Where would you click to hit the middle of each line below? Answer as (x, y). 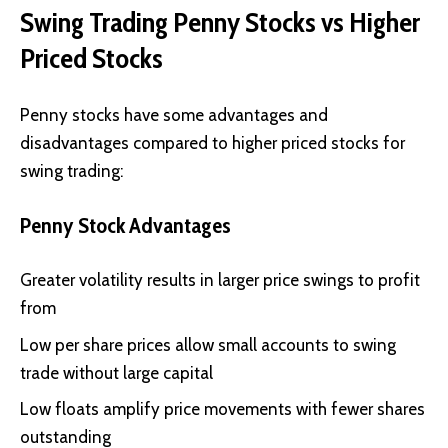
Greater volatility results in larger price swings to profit (220, 280)
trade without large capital (116, 372)
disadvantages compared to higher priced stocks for (212, 143)
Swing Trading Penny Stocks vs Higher (220, 21)
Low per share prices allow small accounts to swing (208, 344)
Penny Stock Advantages (125, 225)
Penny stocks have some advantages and (174, 115)
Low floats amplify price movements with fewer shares (222, 409)
